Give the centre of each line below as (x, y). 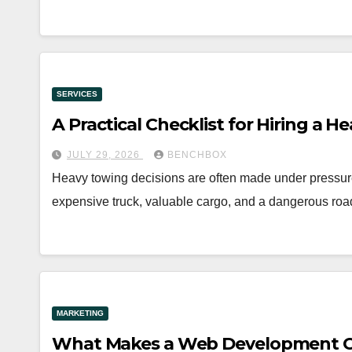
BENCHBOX (197, 154)
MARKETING (80, 313)
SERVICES (77, 93)
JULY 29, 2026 (105, 154)
